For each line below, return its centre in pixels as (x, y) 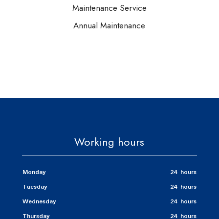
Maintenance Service (109, 8)
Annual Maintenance (109, 25)
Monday (34, 172)
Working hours (109, 142)
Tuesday (35, 187)
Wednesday (39, 202)
